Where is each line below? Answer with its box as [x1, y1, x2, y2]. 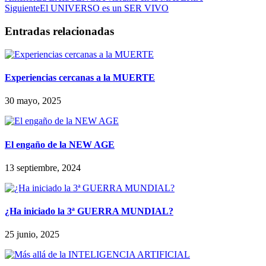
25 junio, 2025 [5, 229, 59, 240]
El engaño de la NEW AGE [5, 139, 115, 150]
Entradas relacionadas [5, 25, 114, 38]
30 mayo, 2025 [5, 96, 61, 106]
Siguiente [5, 3, 40, 14]
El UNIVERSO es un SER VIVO [40, 3, 169, 14]
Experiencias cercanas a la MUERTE [5, 72, 155, 83]
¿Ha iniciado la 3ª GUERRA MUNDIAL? [5, 206, 173, 217]
